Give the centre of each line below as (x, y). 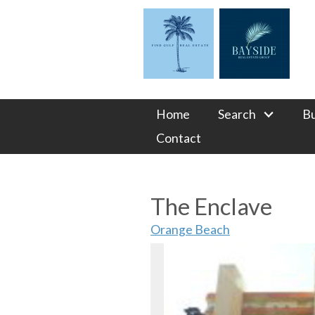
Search (237, 114)
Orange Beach (190, 230)
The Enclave (211, 206)
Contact (178, 139)
